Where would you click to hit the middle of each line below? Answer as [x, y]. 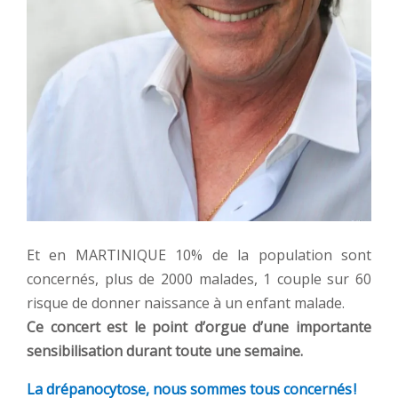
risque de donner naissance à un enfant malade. [186, 302]
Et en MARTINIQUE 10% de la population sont [199, 255]
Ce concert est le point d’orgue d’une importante [199, 326]
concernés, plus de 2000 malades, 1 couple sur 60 [199, 279]
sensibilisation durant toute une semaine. [165, 350]
